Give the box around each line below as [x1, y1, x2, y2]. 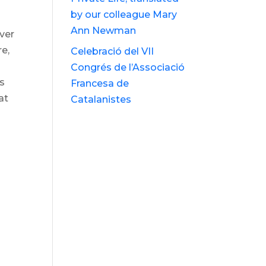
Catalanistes [71, 94, 132, 106]
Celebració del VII [71, 46, 154, 58]
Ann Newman [71, 25, 137, 37]
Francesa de [71, 78, 129, 90]
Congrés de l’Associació [71, 62, 185, 74]
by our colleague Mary [71, 9, 178, 21]
